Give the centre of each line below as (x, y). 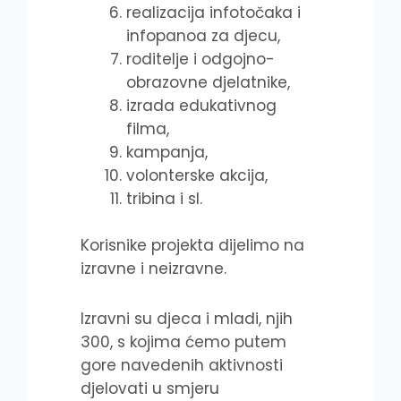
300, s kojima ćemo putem (183, 341)
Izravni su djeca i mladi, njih (187, 318)
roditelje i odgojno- (200, 60)
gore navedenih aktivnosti (182, 365)
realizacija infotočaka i (213, 13)
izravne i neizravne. (154, 268)
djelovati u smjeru (150, 388)
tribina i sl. (164, 199)
